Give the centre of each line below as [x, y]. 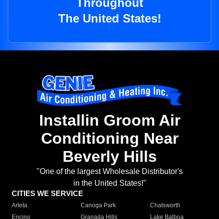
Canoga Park [99, 206]
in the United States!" [109, 183]
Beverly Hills [109, 157]
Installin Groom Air [109, 120]
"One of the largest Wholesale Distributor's [109, 172]
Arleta [20, 206]
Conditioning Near [109, 139]
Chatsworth [165, 206]
